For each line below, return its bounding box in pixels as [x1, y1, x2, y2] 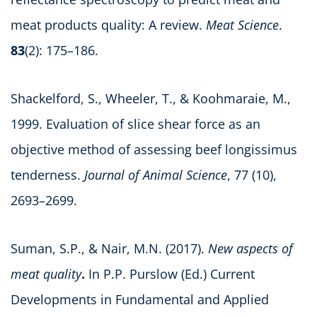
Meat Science [206, 16, 279, 33]
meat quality [11, 265, 81, 282]
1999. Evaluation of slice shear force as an [11, 115, 260, 132]
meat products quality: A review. [11, 16, 206, 33]
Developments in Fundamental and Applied [11, 290, 269, 308]
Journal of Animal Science [84, 166, 227, 183]
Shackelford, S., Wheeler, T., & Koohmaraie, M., [11, 89, 291, 107]
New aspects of [208, 239, 293, 257]
